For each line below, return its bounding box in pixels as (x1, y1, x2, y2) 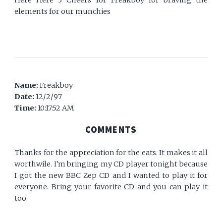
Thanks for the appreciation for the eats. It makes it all (14, 148, 208, 158)
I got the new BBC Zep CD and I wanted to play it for (14, 171, 208, 180)
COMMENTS (85, 124, 137, 136)
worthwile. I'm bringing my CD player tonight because (14, 160, 208, 169)
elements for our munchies (14, 7, 111, 16)
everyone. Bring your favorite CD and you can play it (14, 182, 208, 192)
